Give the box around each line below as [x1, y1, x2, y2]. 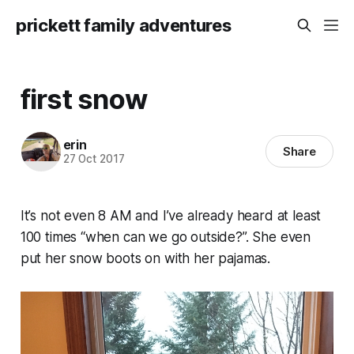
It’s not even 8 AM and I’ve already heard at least [20, 207, 322, 224]
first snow [20, 81, 148, 115]
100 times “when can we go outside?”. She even [20, 228, 311, 245]
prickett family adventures [16, 15, 232, 36]
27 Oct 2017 [62, 153, 125, 166]
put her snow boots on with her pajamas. [20, 250, 271, 266]
